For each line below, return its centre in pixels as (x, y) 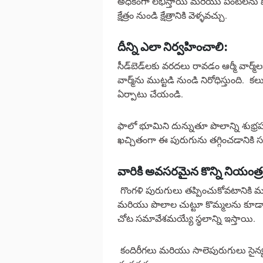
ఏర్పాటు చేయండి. (150, 94)
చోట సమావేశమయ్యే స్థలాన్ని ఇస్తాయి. (186, 218)
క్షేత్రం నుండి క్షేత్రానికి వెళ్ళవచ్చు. (172, 15)
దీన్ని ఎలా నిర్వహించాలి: (173, 47)
